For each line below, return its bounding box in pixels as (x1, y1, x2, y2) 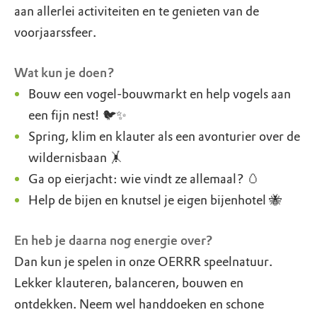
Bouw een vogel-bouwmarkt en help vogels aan (28, 86, 291, 102)
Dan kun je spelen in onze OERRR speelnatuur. (14, 254, 272, 270)
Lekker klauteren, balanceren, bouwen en (14, 275, 246, 291)
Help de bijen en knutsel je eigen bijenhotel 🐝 (28, 192, 282, 208)
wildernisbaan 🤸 (28, 150, 122, 166)
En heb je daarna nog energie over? (14, 233, 216, 248)
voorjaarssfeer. (14, 25, 99, 40)
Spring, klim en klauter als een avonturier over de (28, 129, 300, 144)
